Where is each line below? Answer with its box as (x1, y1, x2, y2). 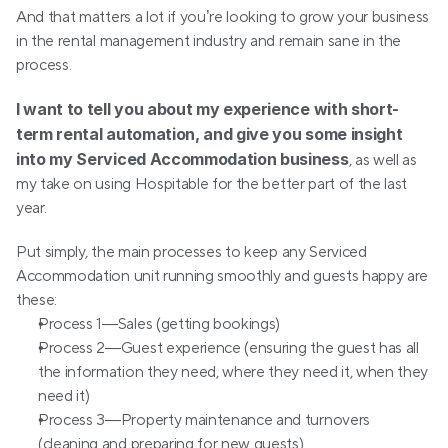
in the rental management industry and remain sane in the (16, 31, 402, 51)
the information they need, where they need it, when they (38, 362, 429, 382)
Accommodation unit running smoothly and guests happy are (16, 266, 429, 286)
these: (16, 290, 58, 310)
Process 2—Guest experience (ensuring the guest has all (38, 338, 419, 358)
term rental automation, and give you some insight (16, 124, 403, 144)
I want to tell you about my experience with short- (16, 99, 399, 119)
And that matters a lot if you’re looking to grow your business (16, 7, 430, 27)
